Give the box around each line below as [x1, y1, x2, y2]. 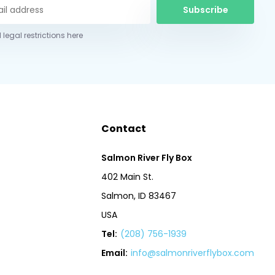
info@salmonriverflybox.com [131, 247, 255, 260]
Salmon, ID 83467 [101, 190, 177, 203]
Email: [101, 247, 128, 260]
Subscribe [182, 3, 228, 16]
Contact [101, 122, 147, 136]
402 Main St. [101, 171, 154, 184]
